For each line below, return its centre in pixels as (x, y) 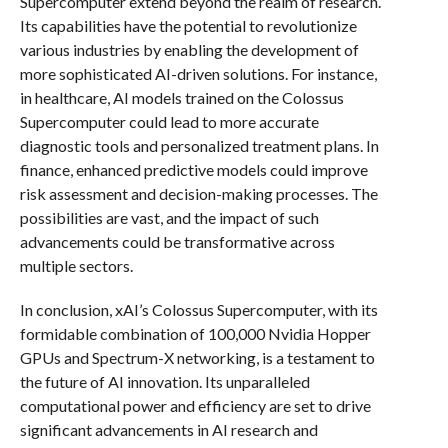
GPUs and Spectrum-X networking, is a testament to (197, 357)
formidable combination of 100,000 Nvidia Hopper (195, 333)
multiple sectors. (76, 265)
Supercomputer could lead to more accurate (169, 121)
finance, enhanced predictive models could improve (193, 169)
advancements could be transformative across (177, 241)
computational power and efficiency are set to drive (195, 405)
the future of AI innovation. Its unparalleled (164, 381)
